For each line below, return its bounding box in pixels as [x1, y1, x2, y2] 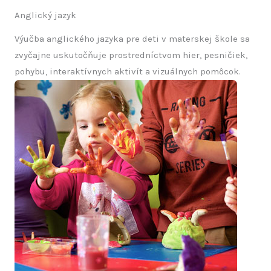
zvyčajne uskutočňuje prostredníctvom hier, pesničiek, [15, 50, 247, 61]
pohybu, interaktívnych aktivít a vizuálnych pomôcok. [15, 66, 241, 77]
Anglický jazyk [15, 10, 76, 21]
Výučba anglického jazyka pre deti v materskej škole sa [15, 33, 250, 45]
